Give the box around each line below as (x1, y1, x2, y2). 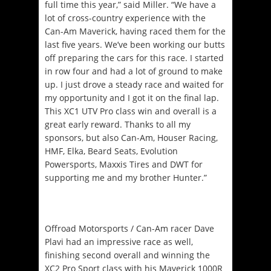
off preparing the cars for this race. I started (45, 51, 224, 64)
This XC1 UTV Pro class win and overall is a (45, 105, 217, 117)
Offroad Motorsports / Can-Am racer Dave (45, 222, 214, 234)
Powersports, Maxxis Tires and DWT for (45, 158, 203, 170)
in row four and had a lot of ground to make (45, 65, 223, 77)
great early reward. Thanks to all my (45, 118, 191, 130)
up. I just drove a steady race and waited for (45, 78, 224, 90)
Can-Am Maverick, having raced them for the (45, 25, 226, 37)
